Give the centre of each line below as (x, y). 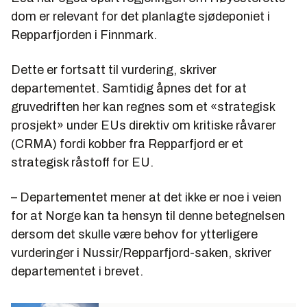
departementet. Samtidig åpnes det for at (129, 88)
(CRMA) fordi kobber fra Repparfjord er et (127, 144)
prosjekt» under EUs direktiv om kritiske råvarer (144, 125)
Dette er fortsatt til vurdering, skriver (114, 70)
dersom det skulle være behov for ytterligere (134, 234)
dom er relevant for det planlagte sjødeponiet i (140, 16)
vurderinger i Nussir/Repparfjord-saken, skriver (141, 253)
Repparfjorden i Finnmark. (84, 35)
